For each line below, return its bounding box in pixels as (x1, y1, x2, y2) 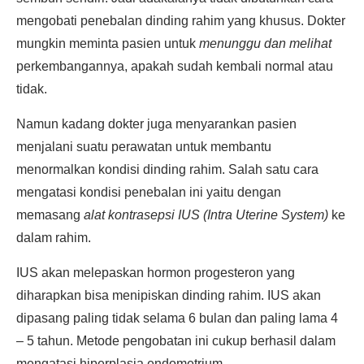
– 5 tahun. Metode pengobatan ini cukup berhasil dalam (16, 334, 336, 348)
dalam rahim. (16, 231, 91, 245)
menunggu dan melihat (199, 37, 331, 50)
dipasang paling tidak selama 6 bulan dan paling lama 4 (16, 311, 338, 325)
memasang (16, 208, 84, 222)
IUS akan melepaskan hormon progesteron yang (16, 266, 295, 279)
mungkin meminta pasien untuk (16, 37, 199, 50)
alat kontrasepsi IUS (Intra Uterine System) (84, 208, 328, 222)
